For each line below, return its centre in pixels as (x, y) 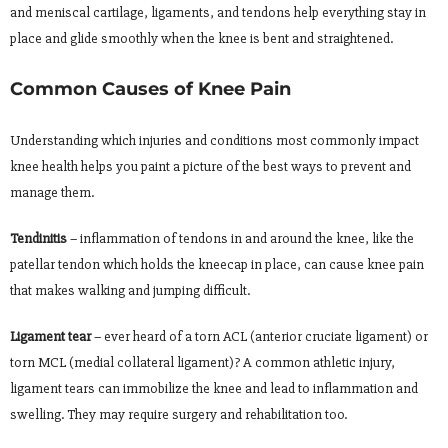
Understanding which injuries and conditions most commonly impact (214, 140)
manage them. (52, 192)
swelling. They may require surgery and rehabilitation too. (178, 414)
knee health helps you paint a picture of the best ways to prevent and (210, 166)
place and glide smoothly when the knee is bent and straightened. (201, 38)
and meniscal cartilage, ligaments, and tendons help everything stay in (218, 12)
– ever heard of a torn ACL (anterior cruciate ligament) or (259, 336)
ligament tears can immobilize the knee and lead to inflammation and (214, 388)
